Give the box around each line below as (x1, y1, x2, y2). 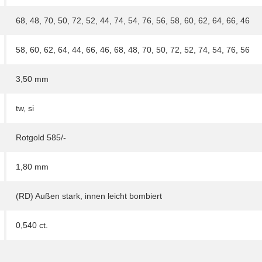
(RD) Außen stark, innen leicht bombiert (16, 191, 162, 201)
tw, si (16, 104, 34, 113)
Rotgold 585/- (16, 133, 66, 143)
